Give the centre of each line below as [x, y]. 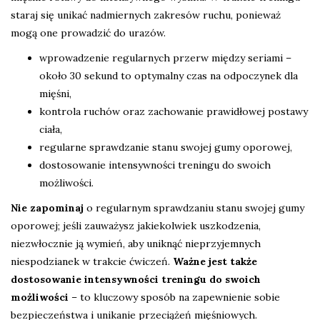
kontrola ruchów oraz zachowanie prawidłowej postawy [174, 112]
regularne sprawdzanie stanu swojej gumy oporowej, [166, 147]
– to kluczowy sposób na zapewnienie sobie [174, 297]
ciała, [51, 130]
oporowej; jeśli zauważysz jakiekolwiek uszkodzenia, [136, 226]
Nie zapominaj [47, 208]
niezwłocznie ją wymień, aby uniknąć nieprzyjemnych [136, 244]
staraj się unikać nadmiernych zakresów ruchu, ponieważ [146, 15]
